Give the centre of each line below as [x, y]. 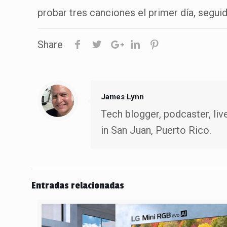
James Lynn [123, 97]
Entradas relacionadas [78, 186]
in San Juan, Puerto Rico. [156, 130]
